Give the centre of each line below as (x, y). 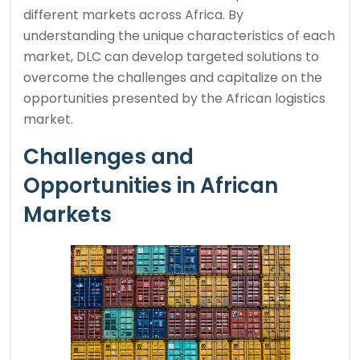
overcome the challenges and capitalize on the (173, 77)
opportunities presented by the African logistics (174, 98)
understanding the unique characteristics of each (179, 35)
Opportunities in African (151, 185)
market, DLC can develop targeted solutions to (171, 56)
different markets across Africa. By (133, 14)
